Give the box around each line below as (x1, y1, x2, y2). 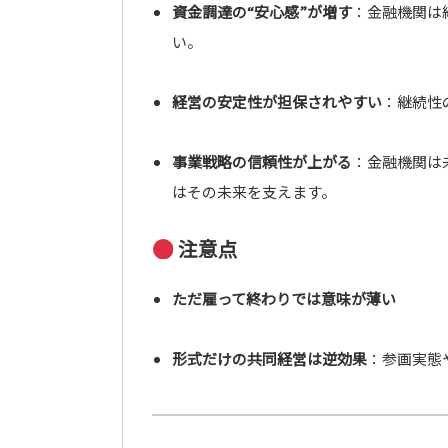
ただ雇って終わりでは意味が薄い (171, 288, 396, 309)
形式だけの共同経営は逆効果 (171, 348, 367, 369)
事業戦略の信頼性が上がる (171, 151, 352, 172)
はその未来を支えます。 (171, 181, 336, 202)
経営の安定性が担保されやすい (171, 91, 382, 112)
